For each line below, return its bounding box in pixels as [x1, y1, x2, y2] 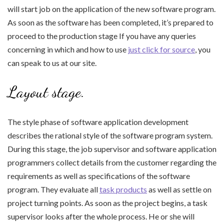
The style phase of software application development [7, 117, 188, 127]
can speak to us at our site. [7, 58, 96, 68]
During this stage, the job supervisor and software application [7, 144, 216, 154]
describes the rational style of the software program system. [7, 130, 212, 140]
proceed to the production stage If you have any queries [7, 31, 196, 41]
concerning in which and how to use [7, 44, 128, 54]
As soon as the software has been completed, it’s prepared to [7, 17, 213, 27]
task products [99, 184, 147, 194]
